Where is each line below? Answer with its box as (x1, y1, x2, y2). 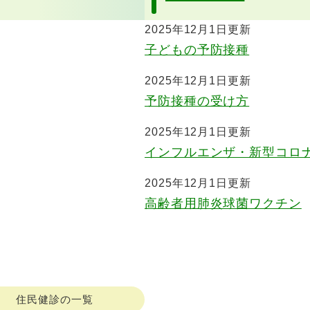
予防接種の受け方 (145, 94, 250, 108)
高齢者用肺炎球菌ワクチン (145, 197, 302, 210)
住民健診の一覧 (16, 293, 93, 305)
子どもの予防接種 (145, 43, 250, 57)
